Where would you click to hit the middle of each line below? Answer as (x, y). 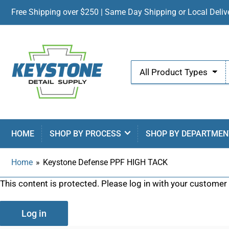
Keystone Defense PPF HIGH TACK (105, 163)
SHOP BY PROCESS (85, 133)
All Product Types (174, 72)
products (148, 86)
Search (144, 65)
